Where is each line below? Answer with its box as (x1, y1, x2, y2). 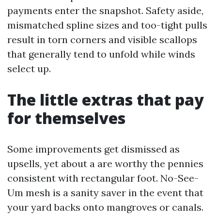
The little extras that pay (7, 89, 204, 110)
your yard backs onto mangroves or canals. (7, 201, 203, 213)
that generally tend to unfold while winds (7, 48, 195, 60)
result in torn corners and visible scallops (7, 33, 197, 46)
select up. (7, 62, 51, 75)
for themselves (7, 108, 125, 128)
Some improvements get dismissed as (7, 143, 180, 155)
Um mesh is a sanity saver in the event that (7, 186, 203, 199)
